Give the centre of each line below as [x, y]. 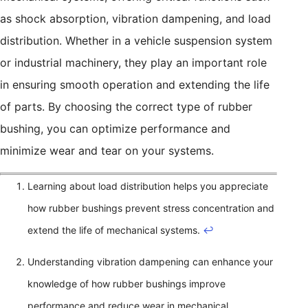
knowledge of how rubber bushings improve [126, 283]
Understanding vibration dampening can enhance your [150, 261]
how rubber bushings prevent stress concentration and [151, 208]
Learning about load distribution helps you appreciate [148, 186]
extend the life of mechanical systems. [115, 230]
